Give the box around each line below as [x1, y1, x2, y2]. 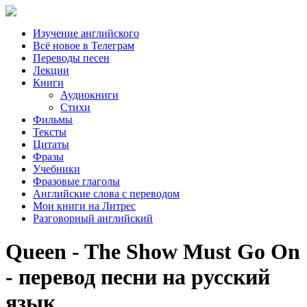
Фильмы [33, 114, 73, 125]
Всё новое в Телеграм [33, 40, 134, 51]
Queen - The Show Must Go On [5, 239, 300, 265]
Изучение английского [33, 27, 139, 39]
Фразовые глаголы [33, 175, 120, 187]
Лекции [33, 64, 69, 76]
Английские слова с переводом [33, 188, 180, 199]
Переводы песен [33, 52, 110, 64]
